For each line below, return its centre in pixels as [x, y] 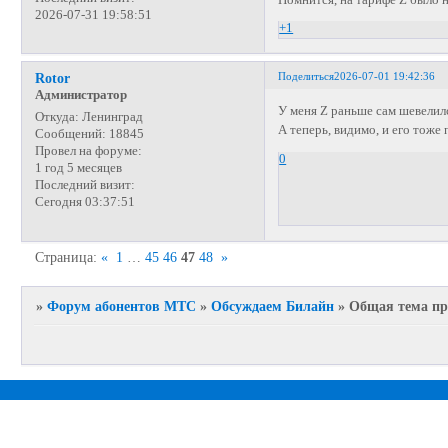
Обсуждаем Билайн [273, 306]
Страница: [68, 257]
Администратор [80, 95]
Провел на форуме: [88, 151]
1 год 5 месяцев [78, 168]
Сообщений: [70, 134]
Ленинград [110, 117]
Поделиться [306, 75]
